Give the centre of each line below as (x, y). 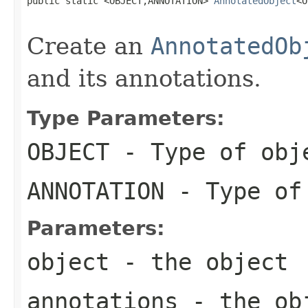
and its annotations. (144, 78)
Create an (89, 46)
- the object (199, 262)
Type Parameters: (126, 118)
